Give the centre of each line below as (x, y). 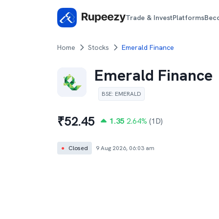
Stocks (99, 47)
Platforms (189, 17)
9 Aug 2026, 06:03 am (125, 148)
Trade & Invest (149, 17)
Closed (78, 148)
